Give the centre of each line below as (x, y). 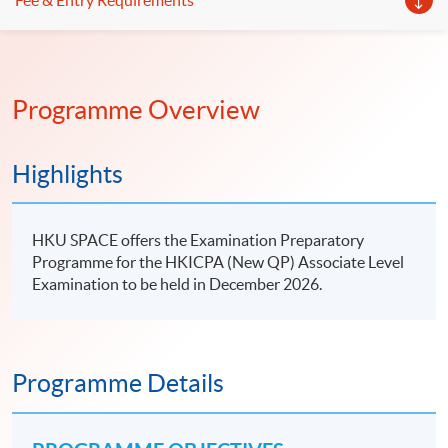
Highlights (67, 174)
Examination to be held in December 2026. (177, 284)
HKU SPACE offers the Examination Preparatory (198, 240)
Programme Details (118, 383)
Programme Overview (136, 110)
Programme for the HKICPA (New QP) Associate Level (218, 262)
